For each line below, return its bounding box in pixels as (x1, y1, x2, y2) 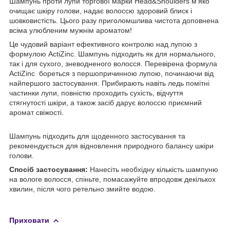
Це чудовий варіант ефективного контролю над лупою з (9, 40, 197, 48)
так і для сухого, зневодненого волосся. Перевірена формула (9, 59, 217, 68)
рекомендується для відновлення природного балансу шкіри (9, 141, 214, 150)
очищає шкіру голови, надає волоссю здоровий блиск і (9, 6, 192, 15)
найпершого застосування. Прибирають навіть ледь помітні (9, 79, 209, 87)
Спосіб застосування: (9, 165, 88, 174)
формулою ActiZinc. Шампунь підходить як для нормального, (9, 49, 216, 58)
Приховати (9, 216, 49, 224)
